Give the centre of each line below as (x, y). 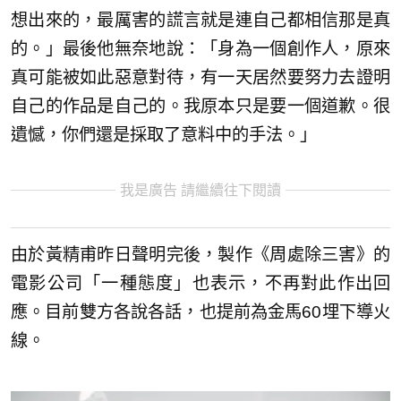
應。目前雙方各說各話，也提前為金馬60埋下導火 (200, 312)
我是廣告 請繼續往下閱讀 (200, 191)
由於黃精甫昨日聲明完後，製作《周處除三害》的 (200, 255)
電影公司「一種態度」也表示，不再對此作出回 (200, 284)
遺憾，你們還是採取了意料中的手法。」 (164, 135)
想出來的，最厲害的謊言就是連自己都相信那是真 (200, 21)
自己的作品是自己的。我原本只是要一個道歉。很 (200, 107)
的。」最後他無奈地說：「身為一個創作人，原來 (200, 49)
